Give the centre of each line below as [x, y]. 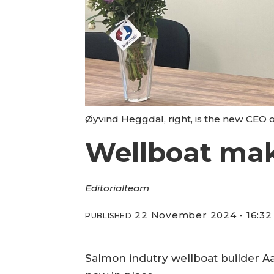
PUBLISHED [109, 216]
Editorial [105, 188]
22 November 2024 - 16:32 [207, 215]
